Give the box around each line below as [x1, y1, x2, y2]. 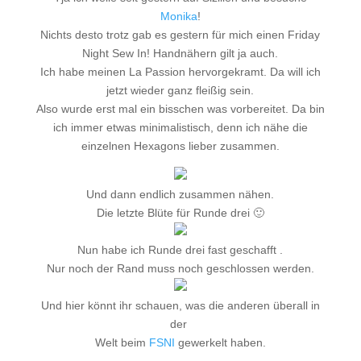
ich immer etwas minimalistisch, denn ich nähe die [52, 121, 308, 134]
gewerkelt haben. [177, 336, 266, 349]
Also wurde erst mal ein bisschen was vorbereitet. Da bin [35, 102, 325, 115]
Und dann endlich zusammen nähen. [86, 188, 275, 201]
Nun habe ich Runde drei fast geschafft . [77, 243, 284, 256]
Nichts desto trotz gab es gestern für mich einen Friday [40, 28, 321, 41]
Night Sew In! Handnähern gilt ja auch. [82, 47, 279, 60]
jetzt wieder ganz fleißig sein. [106, 84, 255, 97]
